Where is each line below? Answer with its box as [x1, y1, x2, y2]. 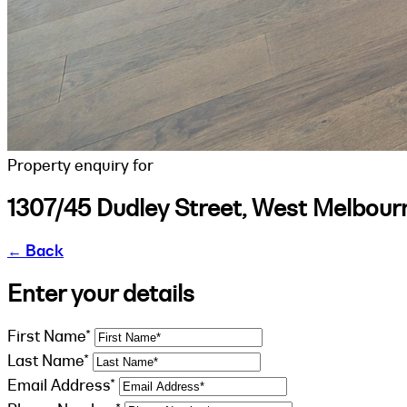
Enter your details [7, 278, 194, 308]
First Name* [7, 325, 91, 346]
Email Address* [7, 374, 115, 395]
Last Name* [7, 350, 89, 371]
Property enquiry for [7, 155, 154, 175]
